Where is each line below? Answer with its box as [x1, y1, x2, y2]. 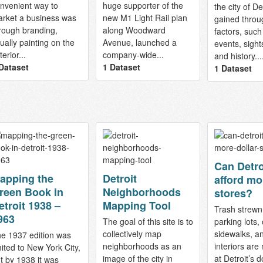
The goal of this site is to [102, 215, 193, 228]
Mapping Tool [102, 198, 171, 214]
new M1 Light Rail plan [102, 11, 187, 23]
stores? [214, 186, 252, 201]
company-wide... [102, 48, 164, 60]
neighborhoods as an [102, 240, 181, 252]
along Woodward [102, 23, 166, 36]
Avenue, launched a [102, 36, 177, 48]
